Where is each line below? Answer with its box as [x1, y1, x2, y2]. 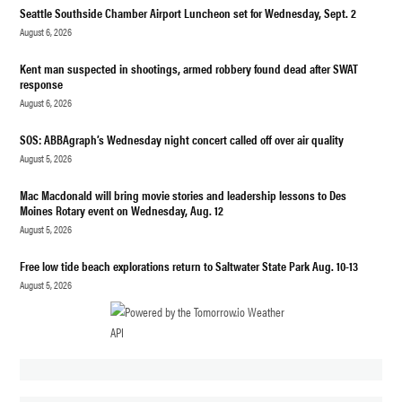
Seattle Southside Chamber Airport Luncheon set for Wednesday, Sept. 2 [20, 3, 357, 22]
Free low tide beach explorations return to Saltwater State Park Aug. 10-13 [20, 256, 359, 275]
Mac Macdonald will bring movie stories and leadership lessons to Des [20, 185, 347, 204]
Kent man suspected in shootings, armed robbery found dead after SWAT [20, 58, 359, 77]
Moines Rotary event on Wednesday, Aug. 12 [20, 200, 224, 219]
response [20, 74, 66, 92]
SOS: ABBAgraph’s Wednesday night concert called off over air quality [20, 129, 345, 148]
